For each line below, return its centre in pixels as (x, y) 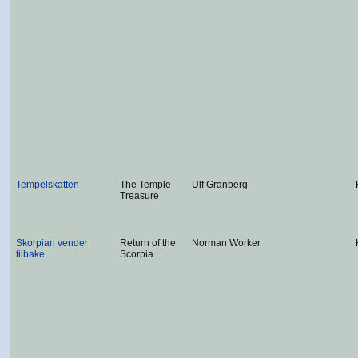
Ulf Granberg (220, 185)
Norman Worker (226, 243)
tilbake (30, 254)
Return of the (148, 243)
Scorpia (137, 254)
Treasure (139, 196)
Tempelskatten (48, 185)
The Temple (145, 185)
